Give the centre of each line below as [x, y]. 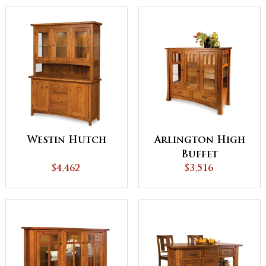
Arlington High [199, 141]
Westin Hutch [66, 141]
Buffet [199, 155]
